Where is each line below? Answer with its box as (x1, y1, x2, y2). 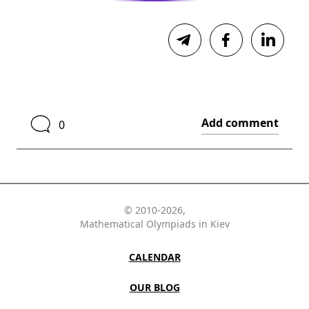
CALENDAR (128, 250, 181, 264)
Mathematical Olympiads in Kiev (79, 217, 230, 231)
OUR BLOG (129, 281, 180, 295)
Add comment (201, 115, 279, 131)
